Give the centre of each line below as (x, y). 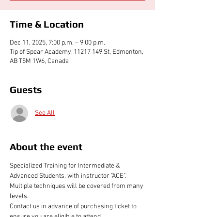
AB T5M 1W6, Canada (39, 61)
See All (45, 113)
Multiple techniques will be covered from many (77, 186)
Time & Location (47, 24)
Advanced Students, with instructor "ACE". (69, 176)
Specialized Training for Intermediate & (66, 166)
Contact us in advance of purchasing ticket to (74, 206)
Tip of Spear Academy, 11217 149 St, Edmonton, (77, 52)
